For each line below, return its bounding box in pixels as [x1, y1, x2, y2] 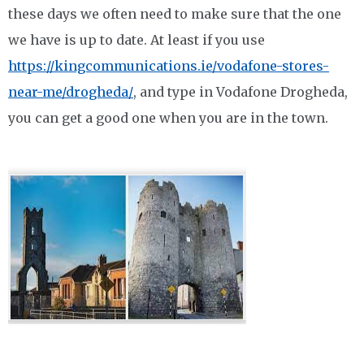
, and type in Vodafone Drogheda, [133, 84, 348, 100]
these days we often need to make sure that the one [8, 6, 341, 22]
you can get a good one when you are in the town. [8, 110, 328, 126]
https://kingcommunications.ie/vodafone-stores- [8, 58, 329, 74]
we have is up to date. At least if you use [8, 32, 265, 48]
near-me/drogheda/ [8, 84, 133, 100]
